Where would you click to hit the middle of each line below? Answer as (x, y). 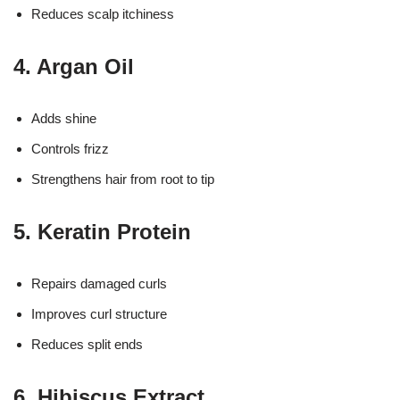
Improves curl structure (99, 314)
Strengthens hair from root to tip (123, 179)
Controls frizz (70, 149)
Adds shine (64, 119)
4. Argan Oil (74, 67)
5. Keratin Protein (102, 232)
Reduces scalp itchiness (103, 14)
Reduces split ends (87, 345)
